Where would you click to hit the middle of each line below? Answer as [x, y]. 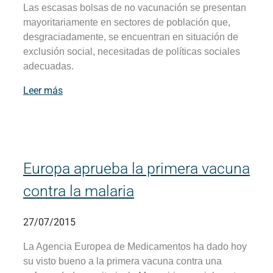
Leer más [43, 91]
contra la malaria [79, 191]
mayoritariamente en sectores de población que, [127, 23]
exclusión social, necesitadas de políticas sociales [132, 52]
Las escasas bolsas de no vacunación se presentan [135, 8]
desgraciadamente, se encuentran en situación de [131, 37]
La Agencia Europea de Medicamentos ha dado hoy [135, 246]
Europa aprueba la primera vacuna [136, 169]
